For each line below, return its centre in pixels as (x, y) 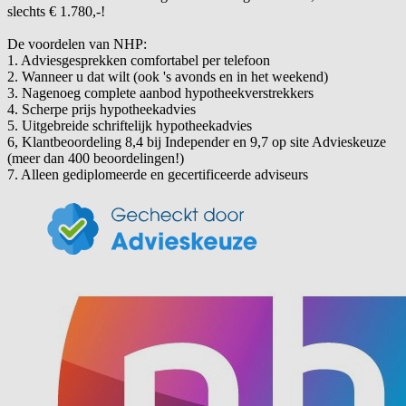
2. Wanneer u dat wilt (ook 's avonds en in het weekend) (168, 77)
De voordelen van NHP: (77, 44)
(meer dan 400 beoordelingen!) (96, 159)
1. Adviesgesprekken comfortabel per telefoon (139, 61)
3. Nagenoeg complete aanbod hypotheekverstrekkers (160, 93)
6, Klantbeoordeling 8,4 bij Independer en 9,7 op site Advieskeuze (197, 142)
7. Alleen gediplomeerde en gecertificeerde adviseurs (158, 175)
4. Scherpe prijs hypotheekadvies (101, 110)
